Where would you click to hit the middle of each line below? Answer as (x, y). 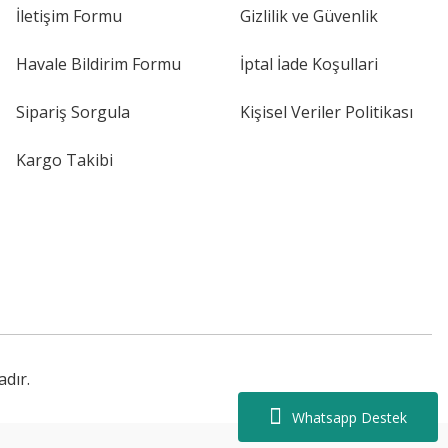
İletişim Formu (69, 16)
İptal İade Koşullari (309, 64)
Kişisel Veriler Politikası (326, 112)
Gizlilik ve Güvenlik (309, 16)
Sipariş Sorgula (73, 112)
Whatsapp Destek (349, 417)
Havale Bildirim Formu (98, 64)
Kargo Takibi (64, 160)
